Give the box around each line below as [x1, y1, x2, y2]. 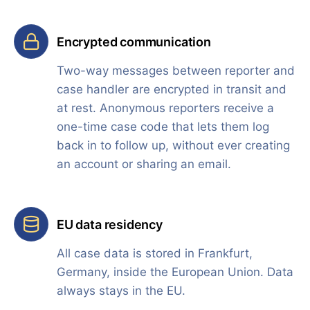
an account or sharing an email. [57, 157, 231, 172]
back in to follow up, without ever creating [57, 138, 290, 153]
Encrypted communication [57, 34, 211, 49]
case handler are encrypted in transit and [57, 82, 286, 97]
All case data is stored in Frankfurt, [57, 246, 253, 261]
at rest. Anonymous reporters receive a [57, 101, 274, 116]
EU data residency [57, 217, 163, 232]
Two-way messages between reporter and [57, 64, 295, 78]
